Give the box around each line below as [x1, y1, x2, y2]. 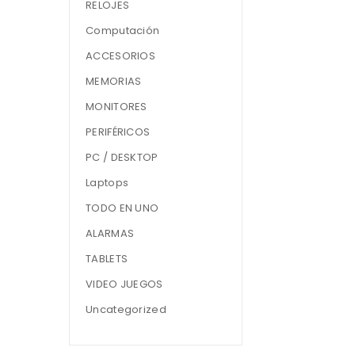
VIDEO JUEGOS [86, 277, 163, 292]
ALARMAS [86, 226, 135, 241]
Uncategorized [86, 302, 166, 317]
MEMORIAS [86, 74, 142, 89]
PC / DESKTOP [86, 150, 158, 165]
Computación [86, 23, 160, 38]
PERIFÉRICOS [86, 124, 151, 139]
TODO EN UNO [86, 200, 159, 216]
